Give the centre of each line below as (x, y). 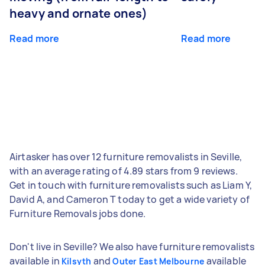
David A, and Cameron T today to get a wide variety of (130, 199)
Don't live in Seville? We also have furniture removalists (132, 246)
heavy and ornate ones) (79, 13)
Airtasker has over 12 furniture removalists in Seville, (126, 156)
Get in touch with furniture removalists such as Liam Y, (131, 185)
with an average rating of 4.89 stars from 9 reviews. (124, 171)
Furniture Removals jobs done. (78, 213)
